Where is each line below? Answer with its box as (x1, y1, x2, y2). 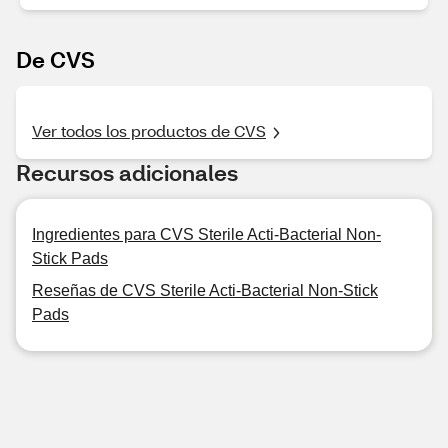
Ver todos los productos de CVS (32, 120, 266, 141)
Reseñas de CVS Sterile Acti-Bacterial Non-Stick (32, 282, 378, 299)
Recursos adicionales (16, 158, 238, 187)
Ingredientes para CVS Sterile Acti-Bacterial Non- (32, 226, 381, 243)
